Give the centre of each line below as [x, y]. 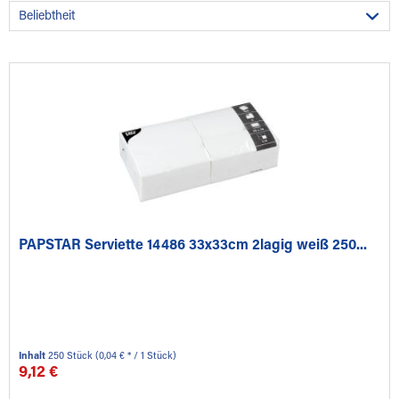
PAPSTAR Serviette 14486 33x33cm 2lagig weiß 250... [193, 245]
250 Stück [72, 356]
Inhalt [34, 356]
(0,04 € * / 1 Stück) [136, 356]
